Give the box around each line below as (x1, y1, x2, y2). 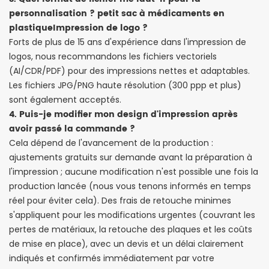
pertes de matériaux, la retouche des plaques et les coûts (9, 223, 252, 236)
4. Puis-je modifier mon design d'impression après (9, 107, 238, 122)
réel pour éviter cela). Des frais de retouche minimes (9, 195, 231, 207)
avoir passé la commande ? (9, 122, 135, 136)
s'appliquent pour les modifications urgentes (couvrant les (9, 209, 255, 222)
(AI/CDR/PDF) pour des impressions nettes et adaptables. (9, 65, 250, 77)
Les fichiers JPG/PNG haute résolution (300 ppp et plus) (9, 79, 241, 92)
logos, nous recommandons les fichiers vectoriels (9, 50, 217, 63)
